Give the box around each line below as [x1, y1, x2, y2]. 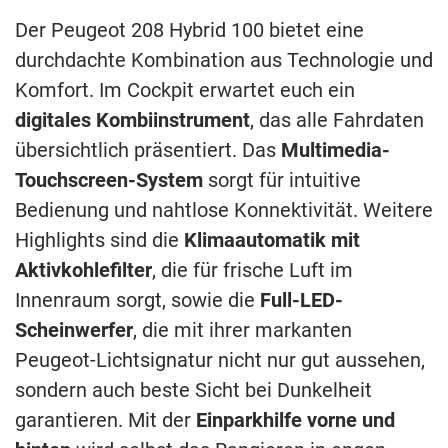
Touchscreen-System [15, 168, 203, 193]
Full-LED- [260, 288, 343, 313]
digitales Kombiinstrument [15, 108, 250, 133]
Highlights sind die [15, 228, 184, 253]
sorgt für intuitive [203, 168, 361, 193]
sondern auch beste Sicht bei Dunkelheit [15, 378, 372, 403]
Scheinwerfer [15, 318, 133, 343]
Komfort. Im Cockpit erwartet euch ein [15, 78, 355, 103]
